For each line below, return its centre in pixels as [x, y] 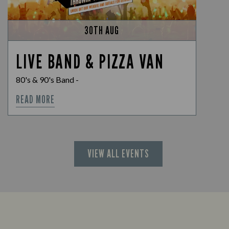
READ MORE [36, 100]
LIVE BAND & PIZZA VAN [90, 62]
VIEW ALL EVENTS [118, 154]
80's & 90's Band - [47, 80]
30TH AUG [102, 31]
